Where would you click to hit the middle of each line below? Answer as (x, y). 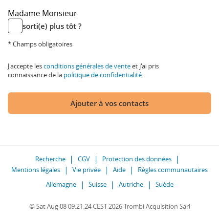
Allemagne (61, 184)
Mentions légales (36, 170)
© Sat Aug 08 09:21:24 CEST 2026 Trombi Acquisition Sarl (109, 206)
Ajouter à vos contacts (109, 103)
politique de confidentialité (103, 75)
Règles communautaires (173, 170)
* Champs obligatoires (40, 44)
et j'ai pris (145, 66)
